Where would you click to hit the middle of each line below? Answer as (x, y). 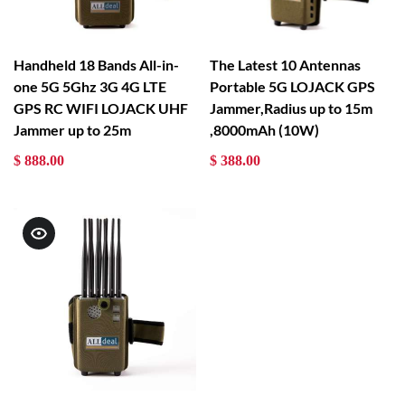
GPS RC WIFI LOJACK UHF (101, 108)
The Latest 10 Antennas (285, 65)
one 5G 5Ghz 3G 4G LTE (90, 87)
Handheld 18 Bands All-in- (96, 65)
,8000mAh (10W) (264, 130)
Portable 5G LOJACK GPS (292, 87)
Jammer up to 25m (72, 130)
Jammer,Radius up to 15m (291, 108)
